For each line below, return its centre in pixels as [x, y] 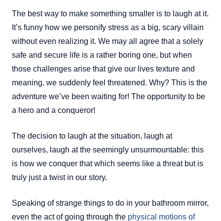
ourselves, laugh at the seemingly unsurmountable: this [108, 149]
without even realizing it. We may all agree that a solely [108, 41]
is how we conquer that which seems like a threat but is [108, 163]
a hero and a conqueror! [54, 110]
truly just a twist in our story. [59, 177]
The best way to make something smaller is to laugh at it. [110, 13]
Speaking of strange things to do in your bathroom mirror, [110, 203]
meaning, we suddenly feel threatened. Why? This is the [110, 82]
